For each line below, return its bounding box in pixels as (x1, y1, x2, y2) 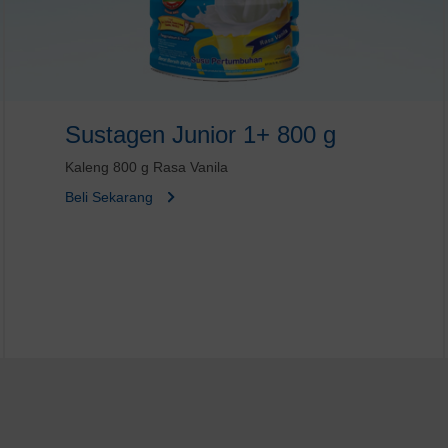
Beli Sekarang (64, 188, 153, 205)
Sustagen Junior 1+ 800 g (64, 120, 336, 148)
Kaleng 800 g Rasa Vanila (64, 158, 228, 175)
